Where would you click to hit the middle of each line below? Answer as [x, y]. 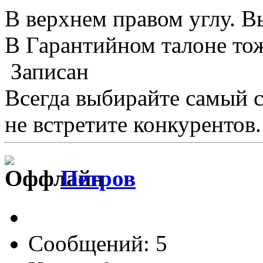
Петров [98, 178]
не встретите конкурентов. [133, 124]
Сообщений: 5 [98, 244]
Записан [47, 71]
